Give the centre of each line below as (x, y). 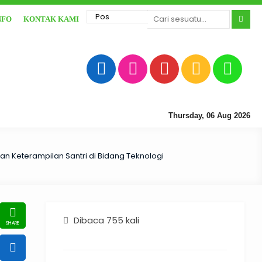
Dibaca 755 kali (106, 220)
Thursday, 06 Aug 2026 (209, 116)
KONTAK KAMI (51, 19)
